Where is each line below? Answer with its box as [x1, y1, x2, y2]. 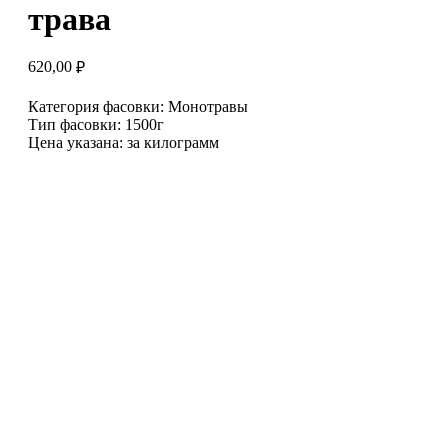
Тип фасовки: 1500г [28, 116, 164, 133]
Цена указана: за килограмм [28, 134, 219, 151]
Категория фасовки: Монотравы [28, 98, 248, 115]
